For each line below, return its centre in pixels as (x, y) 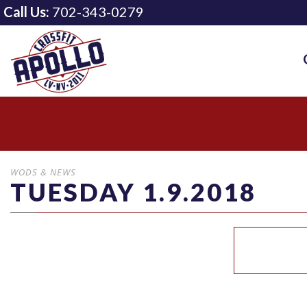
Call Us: (26, 12)
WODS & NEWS (43, 172)
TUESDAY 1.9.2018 (133, 192)
